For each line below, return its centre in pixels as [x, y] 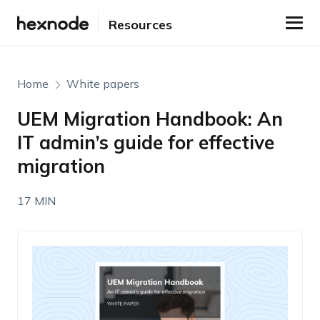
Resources [140, 24]
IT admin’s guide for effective [145, 142]
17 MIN [36, 201]
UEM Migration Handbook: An [150, 119]
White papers [102, 84]
